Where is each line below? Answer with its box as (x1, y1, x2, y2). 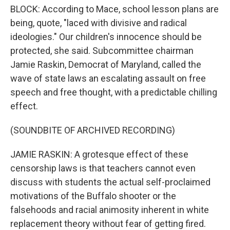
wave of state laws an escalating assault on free (10, 73, 206, 84)
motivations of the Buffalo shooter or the (10, 190, 176, 201)
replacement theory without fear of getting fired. (10, 218, 206, 229)
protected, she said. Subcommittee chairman (10, 45, 194, 56)
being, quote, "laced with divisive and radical (10, 17, 187, 28)
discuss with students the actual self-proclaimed (10, 177, 210, 187)
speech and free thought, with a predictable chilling (10, 87, 217, 98)
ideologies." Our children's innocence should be (10, 31, 202, 42)
